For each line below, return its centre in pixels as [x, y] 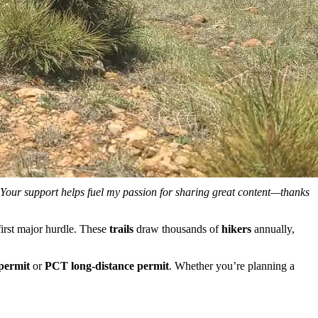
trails [123, 229]
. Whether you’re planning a [232, 265]
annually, [274, 229]
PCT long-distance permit [107, 265]
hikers [238, 229]
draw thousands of [179, 229]
